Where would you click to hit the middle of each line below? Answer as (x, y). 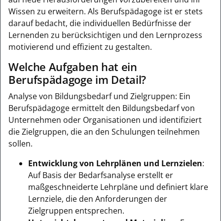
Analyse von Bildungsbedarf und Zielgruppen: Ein (99, 96)
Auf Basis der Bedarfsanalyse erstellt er (101, 175)
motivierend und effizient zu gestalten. (80, 47)
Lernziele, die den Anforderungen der (98, 199)
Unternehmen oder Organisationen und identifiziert (105, 120)
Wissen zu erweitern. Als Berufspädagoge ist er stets (106, 11)
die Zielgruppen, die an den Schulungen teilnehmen (104, 131)
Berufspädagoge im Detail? (77, 79)
